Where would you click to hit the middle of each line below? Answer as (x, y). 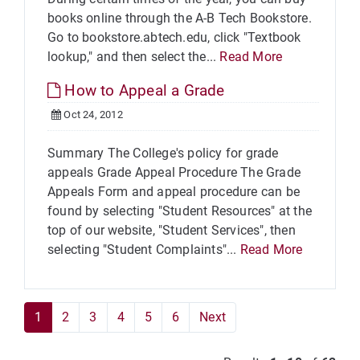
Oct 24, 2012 (92, 115)
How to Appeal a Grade (143, 90)
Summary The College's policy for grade (163, 153)
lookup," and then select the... (134, 57)
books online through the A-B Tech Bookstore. (180, 18)
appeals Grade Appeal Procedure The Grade (174, 172)
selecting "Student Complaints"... (144, 250)
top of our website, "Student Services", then (172, 230)
